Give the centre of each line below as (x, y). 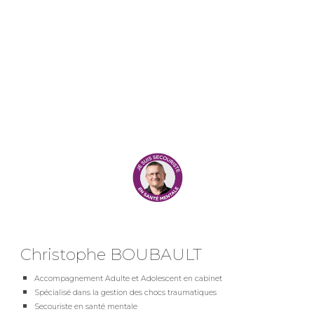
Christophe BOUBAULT (111, 254)
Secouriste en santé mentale (86, 307)
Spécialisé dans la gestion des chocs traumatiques (126, 293)
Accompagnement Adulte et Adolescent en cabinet (129, 279)
